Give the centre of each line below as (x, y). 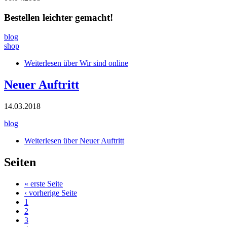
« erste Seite (44, 183)
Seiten (20, 162)
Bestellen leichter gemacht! (59, 17)
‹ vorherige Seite (51, 193)
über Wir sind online (95, 63)
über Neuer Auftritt (93, 141)
